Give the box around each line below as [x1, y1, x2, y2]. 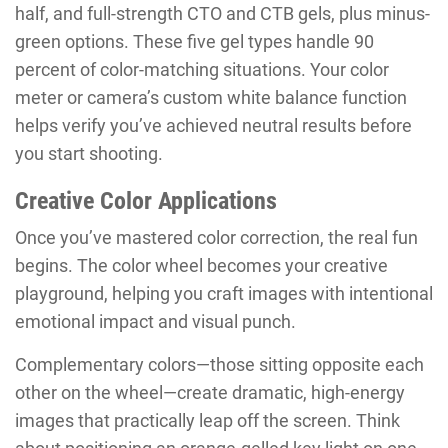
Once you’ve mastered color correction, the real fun [15, 227, 418, 249]
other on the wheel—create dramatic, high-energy [15, 382, 405, 404]
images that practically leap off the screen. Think [15, 410, 400, 432]
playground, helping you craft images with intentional [15, 283, 433, 305]
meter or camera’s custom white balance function [15, 87, 407, 109]
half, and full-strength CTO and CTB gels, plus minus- [15, 3, 430, 25]
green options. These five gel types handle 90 [15, 31, 374, 53]
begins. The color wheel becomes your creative [15, 255, 388, 277]
